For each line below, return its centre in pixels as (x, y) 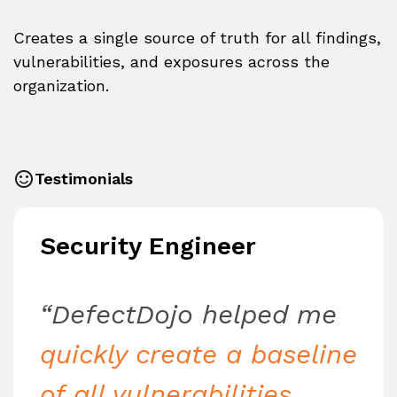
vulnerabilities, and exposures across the (171, 62)
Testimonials (84, 179)
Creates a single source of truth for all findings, (197, 38)
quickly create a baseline (198, 354)
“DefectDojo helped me (188, 315)
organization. (61, 86)
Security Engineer (148, 246)
